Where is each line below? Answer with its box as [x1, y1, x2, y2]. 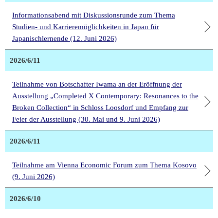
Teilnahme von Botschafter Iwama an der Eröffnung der [12, 80, 182, 89]
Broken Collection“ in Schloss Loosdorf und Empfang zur [12, 104, 188, 112]
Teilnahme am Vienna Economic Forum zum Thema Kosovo [12, 161, 197, 169]
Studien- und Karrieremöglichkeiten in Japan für [12, 23, 159, 31]
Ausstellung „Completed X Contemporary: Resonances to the [12, 92, 199, 100]
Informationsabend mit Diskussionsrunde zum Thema [12, 11, 175, 19]
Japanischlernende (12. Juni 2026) [12, 35, 117, 43]
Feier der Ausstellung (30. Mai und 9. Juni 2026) [12, 115, 160, 124]
